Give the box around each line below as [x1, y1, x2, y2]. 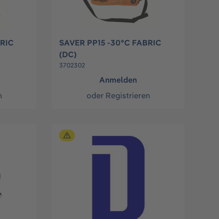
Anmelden [99, 75, 137, 85]
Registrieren [105, 90, 150, 101]
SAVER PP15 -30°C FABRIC [59, 38, 162, 48]
